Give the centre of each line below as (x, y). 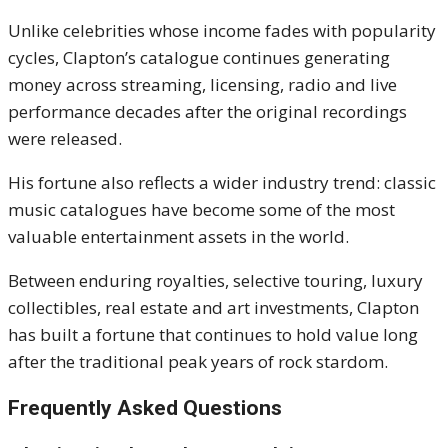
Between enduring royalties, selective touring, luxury (215, 281)
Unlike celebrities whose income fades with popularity (222, 31)
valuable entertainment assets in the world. (178, 237)
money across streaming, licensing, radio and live (202, 85)
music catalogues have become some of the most (201, 210)
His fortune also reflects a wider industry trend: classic (222, 183)
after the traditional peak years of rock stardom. (198, 362)
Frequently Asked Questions (145, 408)
